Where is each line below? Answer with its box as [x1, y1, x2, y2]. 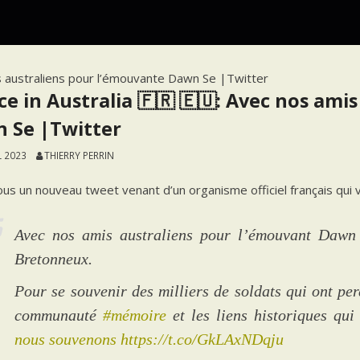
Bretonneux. [14, 249, 93, 268]
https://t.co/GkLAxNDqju [121, 329, 284, 348]
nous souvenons [14, 329, 117, 348]
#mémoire [103, 305, 167, 324]
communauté [14, 305, 104, 324]
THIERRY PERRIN [43, 149, 114, 162]
